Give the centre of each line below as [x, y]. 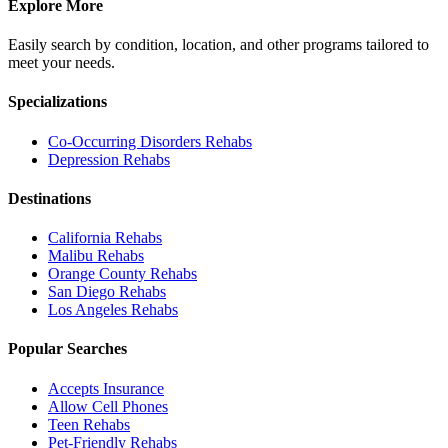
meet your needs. [61, 62]
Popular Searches [67, 349]
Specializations [57, 102]
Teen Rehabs [89, 424]
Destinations [49, 198]
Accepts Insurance [106, 388]
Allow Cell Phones [108, 406]
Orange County [97, 274]
